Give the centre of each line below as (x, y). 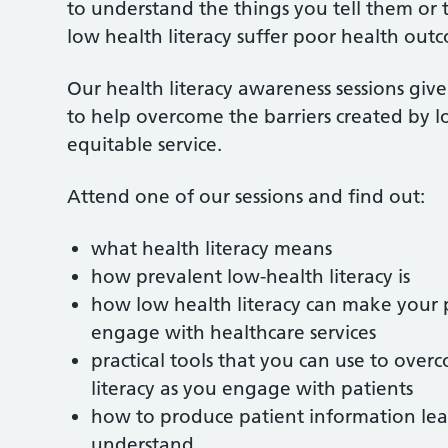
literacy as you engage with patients (252, 388)
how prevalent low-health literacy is (251, 276)
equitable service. (145, 144)
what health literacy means (212, 248)
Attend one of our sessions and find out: (246, 196)
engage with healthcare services (234, 332)
